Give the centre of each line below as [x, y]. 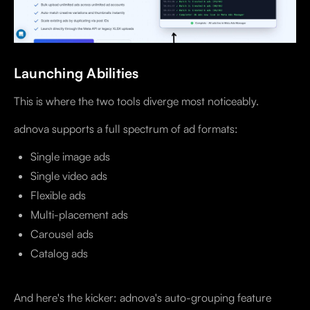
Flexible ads [58, 195]
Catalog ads [59, 254]
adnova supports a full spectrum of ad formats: [126, 129]
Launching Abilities [76, 73]
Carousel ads [62, 234]
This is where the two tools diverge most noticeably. [136, 101]
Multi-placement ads [79, 215]
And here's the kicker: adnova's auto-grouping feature [143, 298]
